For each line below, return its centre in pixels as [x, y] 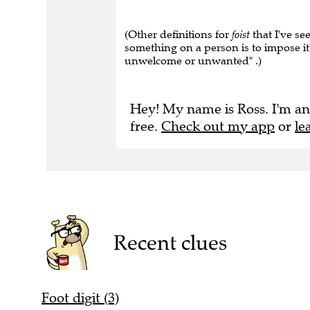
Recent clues [170, 233]
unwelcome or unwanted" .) [193, 52]
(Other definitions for [178, 25]
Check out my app [218, 117]
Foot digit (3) [80, 289]
